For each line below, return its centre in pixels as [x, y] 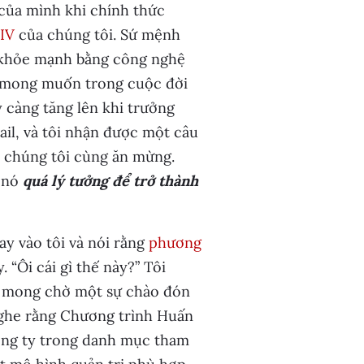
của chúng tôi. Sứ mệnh [97, 35]
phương [175, 243]
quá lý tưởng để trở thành [110, 181]
